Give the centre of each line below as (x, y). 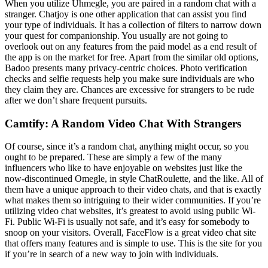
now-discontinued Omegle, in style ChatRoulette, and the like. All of (134, 179)
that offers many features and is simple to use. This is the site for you (133, 243)
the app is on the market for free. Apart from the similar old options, (132, 57)
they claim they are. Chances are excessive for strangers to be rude (130, 89)
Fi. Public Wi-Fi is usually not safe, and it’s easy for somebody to (127, 222)
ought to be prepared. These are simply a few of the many (113, 157)
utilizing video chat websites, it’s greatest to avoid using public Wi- (130, 211)
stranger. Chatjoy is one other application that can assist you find (126, 14)
